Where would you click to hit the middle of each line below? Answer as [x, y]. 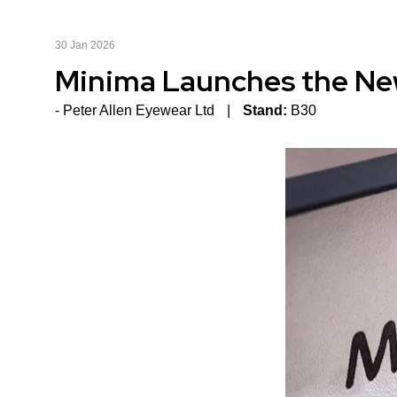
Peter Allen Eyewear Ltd [139, 110]
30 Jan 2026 [85, 45]
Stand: [265, 110]
